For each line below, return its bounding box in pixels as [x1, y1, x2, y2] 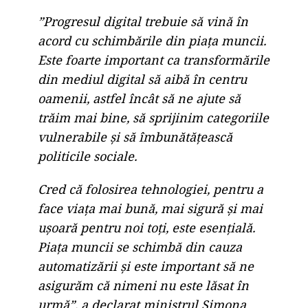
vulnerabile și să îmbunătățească [38, 129, 232, 145]
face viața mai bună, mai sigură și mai [38, 200, 263, 217]
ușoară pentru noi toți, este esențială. [38, 219, 255, 236]
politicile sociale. [38, 148, 137, 164]
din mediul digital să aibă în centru [38, 71, 247, 87]
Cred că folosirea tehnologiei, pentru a [38, 181, 263, 197]
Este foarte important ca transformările [38, 52, 269, 68]
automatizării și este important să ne [38, 258, 254, 274]
